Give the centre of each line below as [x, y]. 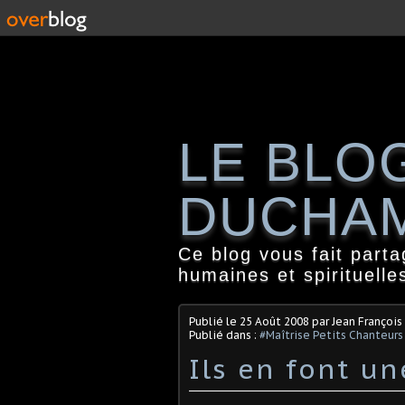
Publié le [214, 321]
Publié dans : [224, 335]
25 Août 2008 [274, 321]
